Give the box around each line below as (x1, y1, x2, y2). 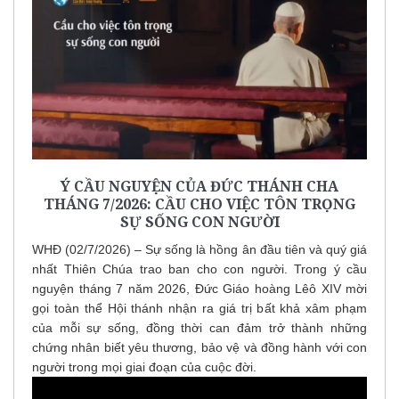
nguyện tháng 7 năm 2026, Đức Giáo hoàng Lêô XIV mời (32, 281, 367, 296)
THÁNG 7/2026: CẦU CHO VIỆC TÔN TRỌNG (44, 193, 355, 214)
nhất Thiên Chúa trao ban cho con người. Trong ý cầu (32, 261, 367, 276)
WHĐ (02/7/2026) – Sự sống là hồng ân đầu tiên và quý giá (32, 241, 367, 256)
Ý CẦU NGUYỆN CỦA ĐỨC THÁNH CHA (61, 175, 338, 196)
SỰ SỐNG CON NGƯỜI (119, 211, 280, 232)
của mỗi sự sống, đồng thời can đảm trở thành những (32, 320, 367, 335)
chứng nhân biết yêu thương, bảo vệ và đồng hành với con (32, 339, 367, 354)
